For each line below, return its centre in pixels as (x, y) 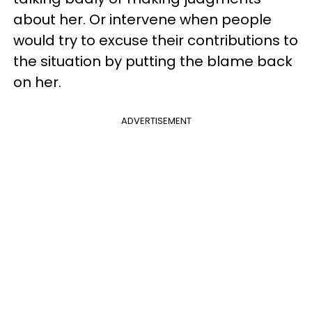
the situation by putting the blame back (153, 62)
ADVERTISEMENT (156, 121)
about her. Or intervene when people (142, 20)
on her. (37, 83)
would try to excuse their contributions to (156, 41)
